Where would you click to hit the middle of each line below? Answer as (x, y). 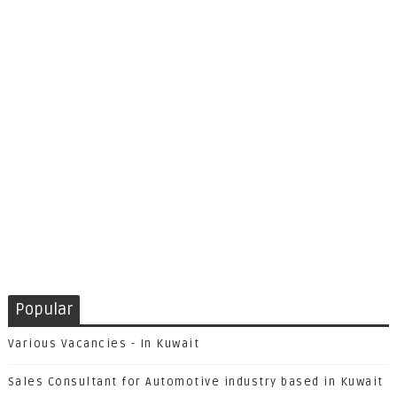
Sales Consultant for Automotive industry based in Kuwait (195, 382)
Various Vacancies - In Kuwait (104, 344)
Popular (43, 310)
